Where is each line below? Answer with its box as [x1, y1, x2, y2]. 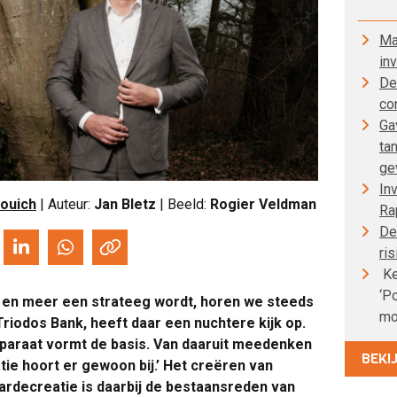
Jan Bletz [94, 196, 156, 214]
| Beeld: [156, 196, 210, 214]
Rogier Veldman [210, 196, 316, 214]
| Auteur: [40, 196, 94, 214]
